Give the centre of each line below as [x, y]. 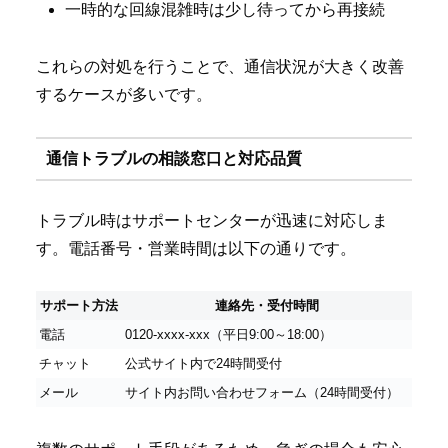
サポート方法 [79, 306]
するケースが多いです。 [124, 94]
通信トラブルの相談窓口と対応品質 [173, 159]
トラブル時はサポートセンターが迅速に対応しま [212, 220]
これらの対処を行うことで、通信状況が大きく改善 [220, 66]
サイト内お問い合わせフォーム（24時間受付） [262, 393]
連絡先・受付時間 [267, 306]
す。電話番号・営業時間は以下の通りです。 [196, 248]
